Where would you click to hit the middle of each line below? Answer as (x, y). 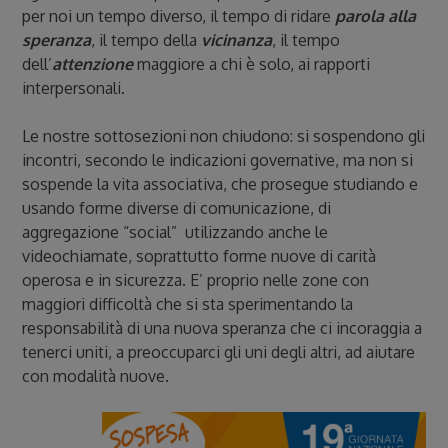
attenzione (93, 64)
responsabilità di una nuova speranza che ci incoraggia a (222, 328)
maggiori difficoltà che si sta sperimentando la (188, 304)
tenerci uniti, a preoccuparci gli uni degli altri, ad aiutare (219, 352)
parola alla (376, 16)
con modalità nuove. (96, 376)
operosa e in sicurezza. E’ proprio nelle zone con (196, 280)
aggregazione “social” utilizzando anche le (175, 232)
